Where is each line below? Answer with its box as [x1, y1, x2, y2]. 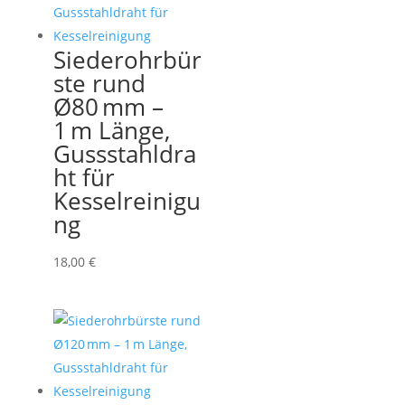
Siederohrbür [52, 42, 202, 76]
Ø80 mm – [52, 89, 164, 123]
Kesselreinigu [52, 184, 201, 217]
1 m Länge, [52, 113, 170, 146]
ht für [52, 160, 115, 193]
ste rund [52, 66, 146, 99]
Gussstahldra [52, 137, 196, 170]
